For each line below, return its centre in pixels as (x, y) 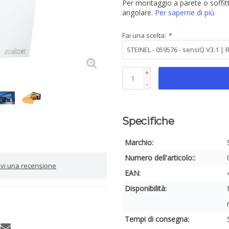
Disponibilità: (146, 188)
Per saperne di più (185, 13)
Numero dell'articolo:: (160, 158)
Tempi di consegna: (157, 219)
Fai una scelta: (145, 35)
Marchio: (139, 142)
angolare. (139, 13)
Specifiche (148, 121)
